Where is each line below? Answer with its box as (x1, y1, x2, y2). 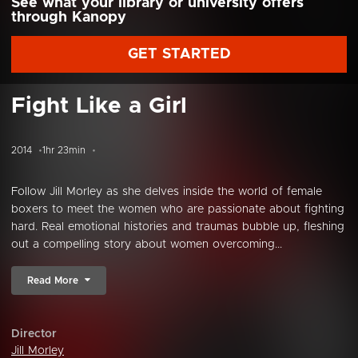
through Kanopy (11, 10, 126, 25)
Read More (27, 276, 78, 285)
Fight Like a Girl (11, 95, 187, 117)
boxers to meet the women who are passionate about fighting (11, 204, 344, 215)
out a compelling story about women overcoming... (11, 239, 282, 250)
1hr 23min (42, 145, 86, 155)
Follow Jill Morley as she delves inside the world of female (11, 186, 322, 197)
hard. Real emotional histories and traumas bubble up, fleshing (11, 221, 344, 233)
